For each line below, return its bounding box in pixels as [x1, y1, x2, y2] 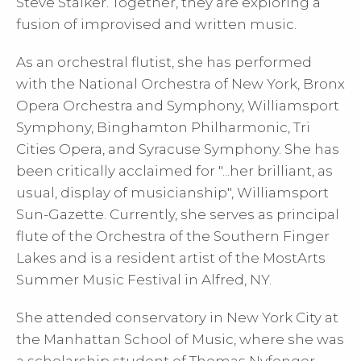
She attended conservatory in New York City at [16, 309, 338, 326]
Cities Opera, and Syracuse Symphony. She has [16, 141, 339, 157]
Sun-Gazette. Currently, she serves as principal [16, 206, 339, 222]
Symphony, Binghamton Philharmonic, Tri [16, 119, 310, 135]
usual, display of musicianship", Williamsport [16, 185, 329, 201]
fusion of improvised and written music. [16, 16, 297, 32]
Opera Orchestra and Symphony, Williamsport [16, 98, 339, 114]
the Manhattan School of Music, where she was [16, 331, 344, 347]
